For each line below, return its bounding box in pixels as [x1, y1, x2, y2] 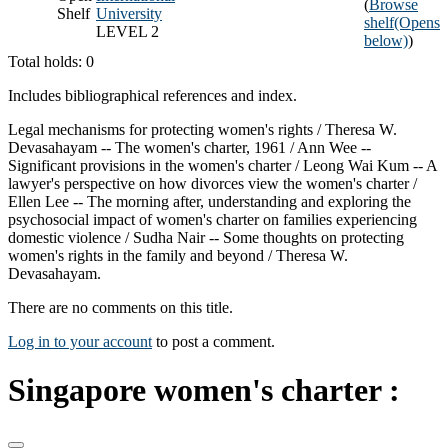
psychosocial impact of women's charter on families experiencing [8, 210, 417, 228]
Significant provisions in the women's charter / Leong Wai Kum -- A [8, 156, 437, 174]
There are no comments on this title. [8, 298, 233, 316]
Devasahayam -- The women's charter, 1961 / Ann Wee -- [8, 138, 371, 156]
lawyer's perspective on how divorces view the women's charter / [8, 174, 417, 192]
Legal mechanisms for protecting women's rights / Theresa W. [8, 120, 397, 138]
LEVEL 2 [96, 22, 159, 40]
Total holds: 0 [8, 52, 94, 70]
